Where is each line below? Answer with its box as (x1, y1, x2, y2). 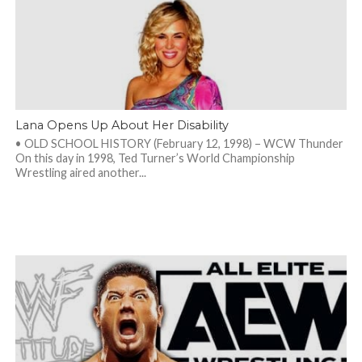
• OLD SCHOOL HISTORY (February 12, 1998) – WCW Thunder (15, 137, 343, 150)
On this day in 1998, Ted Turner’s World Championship (15, 151, 295, 165)
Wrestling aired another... (15, 166, 146, 179)
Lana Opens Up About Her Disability (15, 118, 229, 133)
